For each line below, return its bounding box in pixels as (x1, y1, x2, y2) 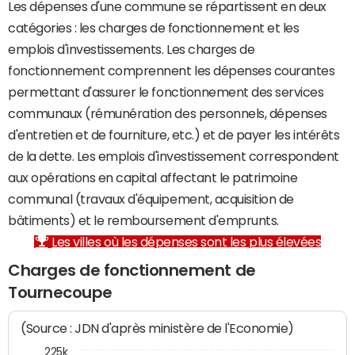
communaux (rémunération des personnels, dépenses (8, 107, 327, 120)
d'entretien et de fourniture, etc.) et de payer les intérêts (8, 128, 340, 141)
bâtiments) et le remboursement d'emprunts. (8, 214, 279, 227)
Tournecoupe (8, 284, 113, 300)
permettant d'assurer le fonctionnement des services (8, 86, 324, 98)
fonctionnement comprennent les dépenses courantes (8, 64, 335, 77)
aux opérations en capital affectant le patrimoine (8, 171, 298, 184)
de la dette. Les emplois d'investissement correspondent (8, 150, 339, 162)
